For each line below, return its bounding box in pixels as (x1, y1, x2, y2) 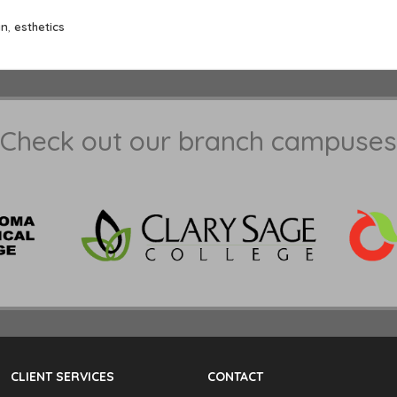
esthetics (14, 19, 65, 34)
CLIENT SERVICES (11, 368, 115, 385)
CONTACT (207, 368, 264, 385)
